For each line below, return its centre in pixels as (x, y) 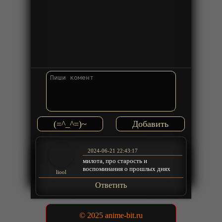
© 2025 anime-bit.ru (111, 215)
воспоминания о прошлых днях (127, 168)
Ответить (111, 185)
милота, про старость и (115, 161)
